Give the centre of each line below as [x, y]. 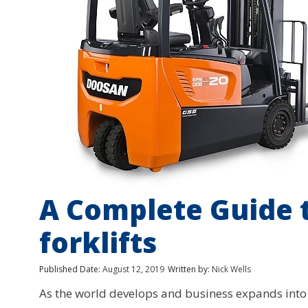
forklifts [98, 243]
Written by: [189, 269]
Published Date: [70, 269]
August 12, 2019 [133, 269]
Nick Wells [230, 269]
